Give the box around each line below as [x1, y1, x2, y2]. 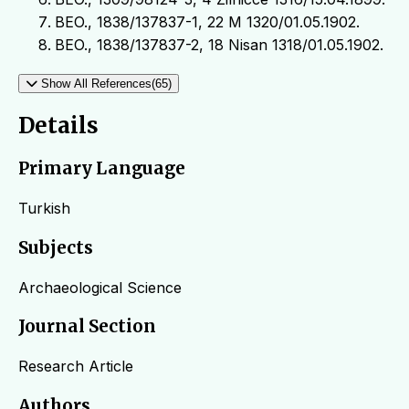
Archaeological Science [18, 278, 182, 297]
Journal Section [18, 316, 156, 338]
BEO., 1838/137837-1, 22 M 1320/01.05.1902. [55, 12, 360, 31]
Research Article [18, 356, 133, 375]
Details [18, 111, 99, 141]
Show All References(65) [41, 76, 172, 90]
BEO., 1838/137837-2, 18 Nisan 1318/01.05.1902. [55, 35, 383, 54]
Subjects [18, 236, 93, 258]
